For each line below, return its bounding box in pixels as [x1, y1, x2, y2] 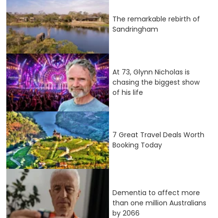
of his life [112, 87, 143, 97]
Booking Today [112, 140, 162, 150]
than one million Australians [112, 198, 206, 208]
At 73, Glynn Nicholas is [112, 67, 190, 77]
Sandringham [112, 24, 158, 35]
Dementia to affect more [112, 188, 200, 198]
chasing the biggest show [112, 77, 200, 87]
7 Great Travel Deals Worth [112, 130, 204, 140]
